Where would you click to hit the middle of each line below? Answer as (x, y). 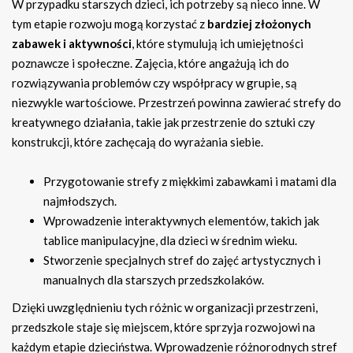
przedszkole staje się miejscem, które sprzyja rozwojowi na (163, 327)
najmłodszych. (80, 201)
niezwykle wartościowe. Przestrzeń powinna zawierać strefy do (176, 103)
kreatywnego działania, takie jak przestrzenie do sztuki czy (163, 123)
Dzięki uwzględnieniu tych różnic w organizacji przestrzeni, (165, 308)
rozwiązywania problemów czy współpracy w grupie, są (154, 83)
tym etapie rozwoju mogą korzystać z (110, 24)
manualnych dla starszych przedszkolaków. (154, 280)
